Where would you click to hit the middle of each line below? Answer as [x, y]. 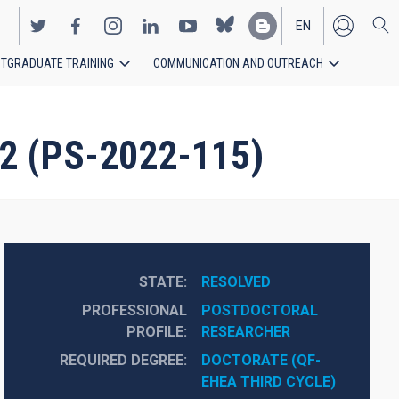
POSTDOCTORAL [259, 310]
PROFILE [155, 332]
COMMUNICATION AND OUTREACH [238, 63]
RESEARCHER [245, 332]
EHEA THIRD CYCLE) [268, 382]
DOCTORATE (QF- [261, 360]
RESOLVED [236, 282]
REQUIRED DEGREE [121, 360]
